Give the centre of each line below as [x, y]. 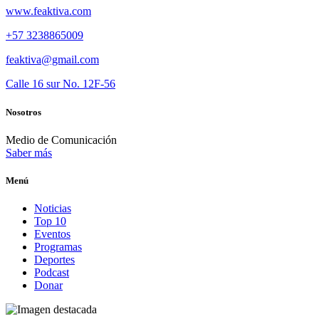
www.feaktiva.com [48, 11]
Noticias [53, 209]
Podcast [52, 273]
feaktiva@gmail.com [52, 60]
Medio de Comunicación [61, 140]
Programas [58, 247]
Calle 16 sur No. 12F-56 [61, 84]
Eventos [52, 234]
